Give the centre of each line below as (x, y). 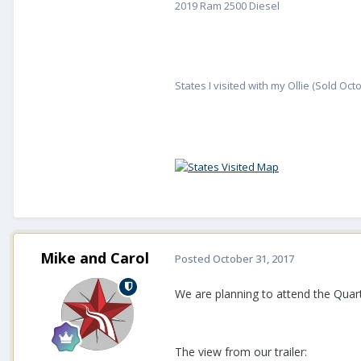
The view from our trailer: (241, 351)
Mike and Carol (94, 257)
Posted (194, 259)
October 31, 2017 (253, 259)
